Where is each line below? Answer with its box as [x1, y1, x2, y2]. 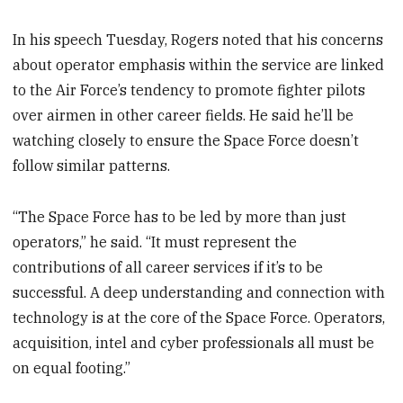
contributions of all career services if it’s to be [13, 258, 324, 277]
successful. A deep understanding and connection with [13, 283, 386, 302]
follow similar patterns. [13, 157, 171, 175]
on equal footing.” [13, 359, 131, 378]
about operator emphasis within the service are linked [13, 56, 385, 75]
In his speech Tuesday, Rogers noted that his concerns [13, 31, 384, 49]
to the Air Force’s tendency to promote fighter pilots [13, 81, 366, 100]
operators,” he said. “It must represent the [13, 233, 298, 252]
